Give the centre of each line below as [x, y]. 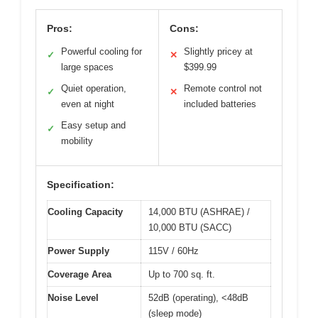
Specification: [81, 184]
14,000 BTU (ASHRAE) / [199, 212]
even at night [88, 104]
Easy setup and [93, 125]
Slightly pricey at [218, 51]
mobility [77, 141]
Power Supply [78, 251]
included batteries [220, 104]
